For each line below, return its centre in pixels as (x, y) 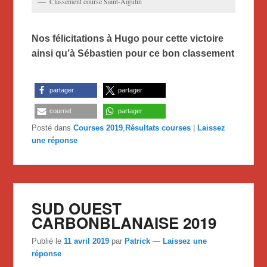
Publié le (48, 241)
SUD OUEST (77, 209)
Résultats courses (158, 128)
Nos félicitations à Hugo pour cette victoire (128, 39)
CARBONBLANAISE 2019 (124, 223)
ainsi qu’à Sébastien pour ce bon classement (133, 54)
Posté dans (52, 128)
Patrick (138, 241)
